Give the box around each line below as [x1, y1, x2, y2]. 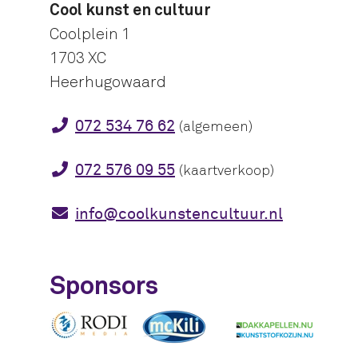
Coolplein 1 [50, 23, 130, 44]
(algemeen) [179, 117, 253, 135]
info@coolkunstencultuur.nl [75, 203, 283, 224]
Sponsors [50, 274, 158, 298]
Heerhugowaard [50, 71, 166, 92]
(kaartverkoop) [179, 161, 274, 179]
